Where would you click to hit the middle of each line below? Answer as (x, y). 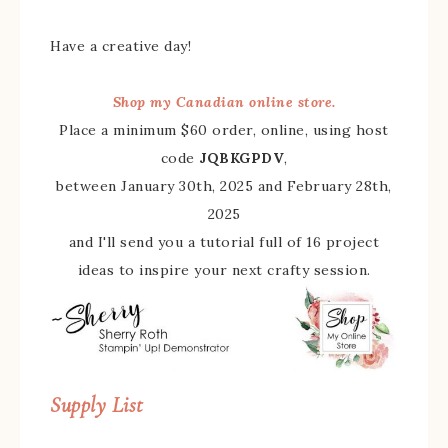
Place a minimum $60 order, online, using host (224, 130)
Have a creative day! (120, 46)
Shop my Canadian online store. (224, 102)
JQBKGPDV (241, 158)
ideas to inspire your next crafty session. (224, 270)
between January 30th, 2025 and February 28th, (224, 186)
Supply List (96, 405)
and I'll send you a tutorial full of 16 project (224, 242)
